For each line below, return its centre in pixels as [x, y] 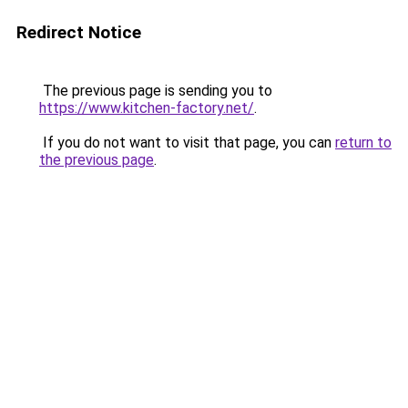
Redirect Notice [79, 32]
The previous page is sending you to [156, 91]
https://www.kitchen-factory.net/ [147, 108]
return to [363, 143]
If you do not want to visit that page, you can [187, 143]
